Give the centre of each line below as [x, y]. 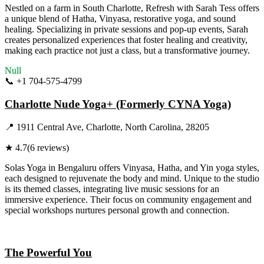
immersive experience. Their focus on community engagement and [128, 199]
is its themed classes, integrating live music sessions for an [112, 189]
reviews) [52, 147]
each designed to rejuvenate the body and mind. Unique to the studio [132, 178]
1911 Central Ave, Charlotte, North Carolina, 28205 [113, 127]
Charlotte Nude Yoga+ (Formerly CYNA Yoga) [118, 104]
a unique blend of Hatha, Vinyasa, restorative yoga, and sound [120, 19]
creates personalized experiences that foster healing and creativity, [126, 40]
